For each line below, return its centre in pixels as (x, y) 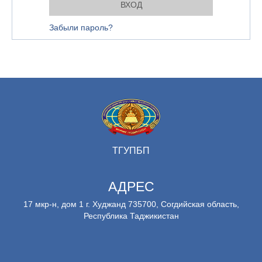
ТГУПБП (131, 150)
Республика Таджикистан (131, 216)
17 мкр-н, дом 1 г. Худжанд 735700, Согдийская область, (131, 204)
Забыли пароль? (81, 27)
